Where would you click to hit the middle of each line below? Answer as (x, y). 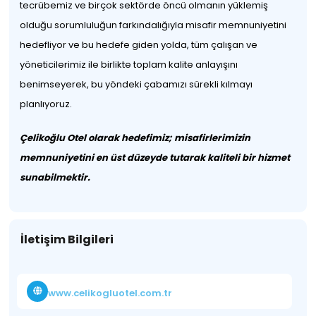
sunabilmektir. (55, 177)
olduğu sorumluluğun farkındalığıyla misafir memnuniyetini (153, 25)
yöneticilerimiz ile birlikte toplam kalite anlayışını (129, 65)
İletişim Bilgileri (67, 239)
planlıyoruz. (46, 104)
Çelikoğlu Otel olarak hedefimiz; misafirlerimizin (135, 138)
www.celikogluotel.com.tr (110, 293)
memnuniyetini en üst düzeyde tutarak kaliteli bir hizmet (155, 158)
